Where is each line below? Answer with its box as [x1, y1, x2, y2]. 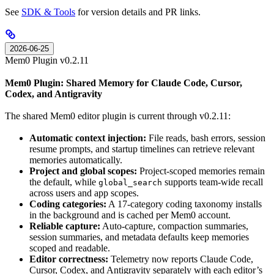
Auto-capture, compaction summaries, [100, 221, 248, 232]
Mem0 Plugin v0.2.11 [5, 55, 89, 66]
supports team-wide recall [162, 177, 263, 188]
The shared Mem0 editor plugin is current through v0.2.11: [5, 110, 231, 121]
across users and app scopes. [29, 188, 139, 199]
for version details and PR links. [75, 7, 201, 18]
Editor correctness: [29, 254, 108, 265]
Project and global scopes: [29, 166, 137, 177]
